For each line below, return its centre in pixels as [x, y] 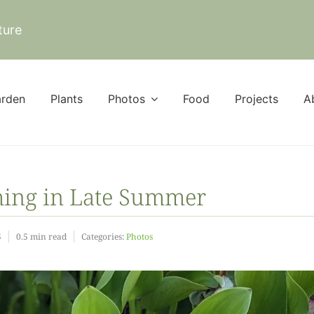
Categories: [103, 237]
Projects [257, 99]
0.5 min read [41, 237]
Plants [67, 99]
